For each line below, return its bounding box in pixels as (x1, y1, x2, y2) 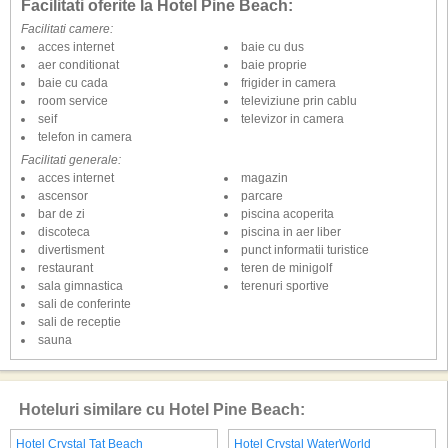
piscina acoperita (240, 207, 334, 221)
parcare (240, 189, 283, 203)
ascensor (38, 189, 88, 203)
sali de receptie (38, 315, 121, 329)
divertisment (38, 243, 104, 257)
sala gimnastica (38, 279, 123, 293)
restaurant (38, 261, 93, 275)
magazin (240, 171, 288, 185)
